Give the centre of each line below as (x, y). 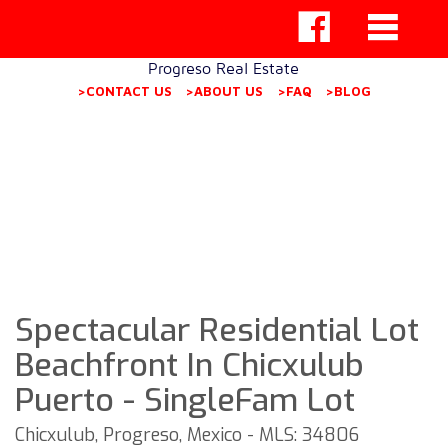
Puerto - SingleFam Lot (185, 400)
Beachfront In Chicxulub (189, 365)
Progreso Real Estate (224, 68)
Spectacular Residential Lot (217, 330)
